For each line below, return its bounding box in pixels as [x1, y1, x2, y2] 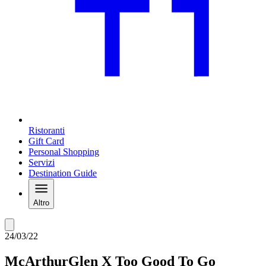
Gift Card [28, 136, 64, 147]
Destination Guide [28, 168, 97, 179]
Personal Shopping [28, 147, 99, 157]
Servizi [28, 157, 55, 168]
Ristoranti [28, 125, 65, 136]
